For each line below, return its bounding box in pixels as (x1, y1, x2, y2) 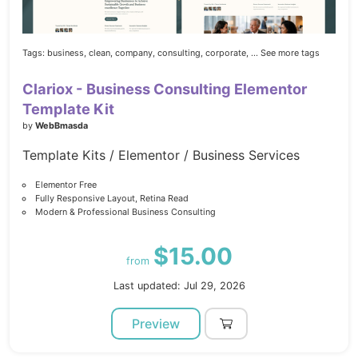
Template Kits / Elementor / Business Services (22, 147, 300, 164)
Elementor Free (34, 179, 97, 191)
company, (115, 47, 155, 59)
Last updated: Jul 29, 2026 (113, 280, 245, 292)
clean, (89, 47, 113, 59)
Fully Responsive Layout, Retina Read (34, 193, 189, 205)
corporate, (205, 47, 249, 59)
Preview (131, 316, 180, 332)
